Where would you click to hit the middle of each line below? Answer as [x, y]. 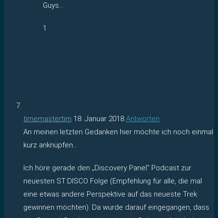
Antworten [143, 118]
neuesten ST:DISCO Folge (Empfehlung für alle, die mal [113, 181]
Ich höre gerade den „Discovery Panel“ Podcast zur [107, 168]
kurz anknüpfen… [50, 145]
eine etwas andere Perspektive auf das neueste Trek [110, 194]
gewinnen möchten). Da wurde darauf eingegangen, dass [116, 207]
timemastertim [47, 118]
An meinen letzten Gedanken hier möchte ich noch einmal [118, 132]
